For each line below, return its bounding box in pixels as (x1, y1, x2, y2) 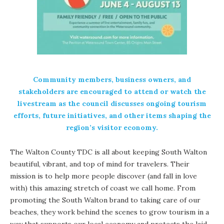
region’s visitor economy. (66, 122, 158, 132)
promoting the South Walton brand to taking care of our (10, 195, 200, 204)
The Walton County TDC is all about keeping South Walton (10, 147, 207, 156)
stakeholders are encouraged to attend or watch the (18, 86, 206, 96)
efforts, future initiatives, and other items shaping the (13, 110, 211, 120)
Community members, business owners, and (33, 74, 191, 84)
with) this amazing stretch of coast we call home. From (10, 183, 195, 192)
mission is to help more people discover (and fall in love (10, 171, 197, 180)
